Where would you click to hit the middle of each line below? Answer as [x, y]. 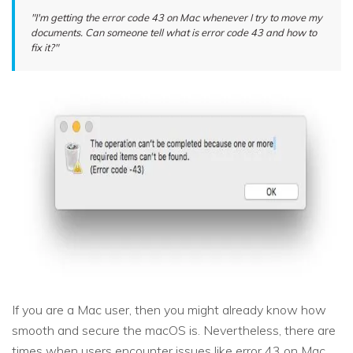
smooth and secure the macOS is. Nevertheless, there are [174, 331]
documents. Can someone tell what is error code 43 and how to [174, 33]
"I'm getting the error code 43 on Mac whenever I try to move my [176, 18]
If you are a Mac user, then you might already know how [169, 310]
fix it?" [45, 48]
